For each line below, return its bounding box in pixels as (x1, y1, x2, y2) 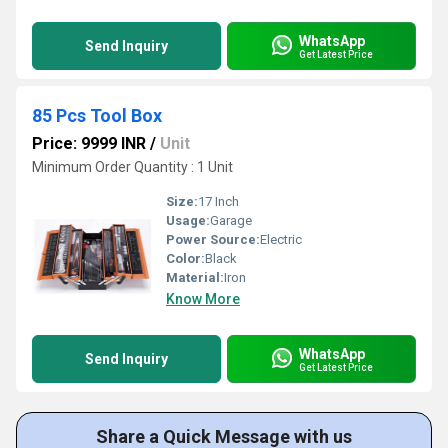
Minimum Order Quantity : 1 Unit (32, 159, 233, 175)
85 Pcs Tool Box (32, 105, 162, 126)
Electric (260, 232, 302, 247)
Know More (166, 291, 240, 307)
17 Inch (198, 194, 239, 209)
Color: (166, 251, 205, 266)
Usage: (166, 213, 210, 228)
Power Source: (166, 232, 260, 247)
